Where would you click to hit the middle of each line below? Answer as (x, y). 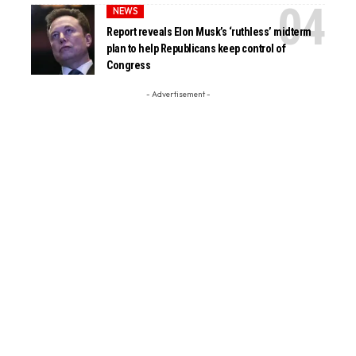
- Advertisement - (178, 94)
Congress (129, 66)
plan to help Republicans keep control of (196, 49)
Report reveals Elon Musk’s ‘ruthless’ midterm (209, 32)
